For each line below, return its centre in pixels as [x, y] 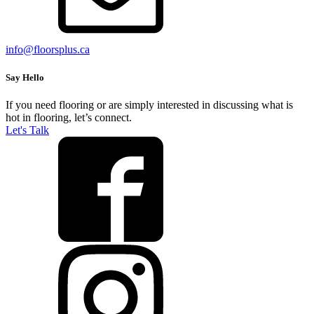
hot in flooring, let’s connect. [69, 117]
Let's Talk [27, 130]
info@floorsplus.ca [48, 50]
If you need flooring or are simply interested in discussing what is [149, 104]
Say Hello [25, 77]
